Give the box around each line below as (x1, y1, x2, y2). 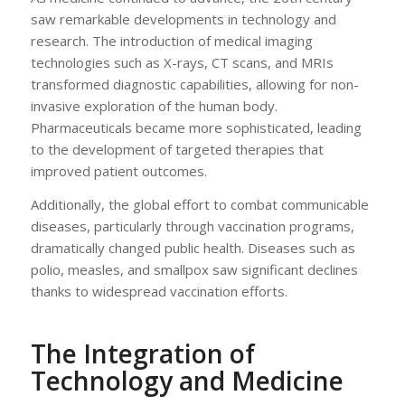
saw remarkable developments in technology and (30, 9, 336, 28)
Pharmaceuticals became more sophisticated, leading (30, 118, 362, 137)
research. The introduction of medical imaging (30, 31, 313, 50)
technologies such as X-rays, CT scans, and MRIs (30, 52, 334, 71)
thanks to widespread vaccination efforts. (30, 281, 287, 300)
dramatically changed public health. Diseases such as (30, 238, 355, 257)
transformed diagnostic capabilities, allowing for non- (30, 74, 359, 93)
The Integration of (30, 335, 255, 371)
